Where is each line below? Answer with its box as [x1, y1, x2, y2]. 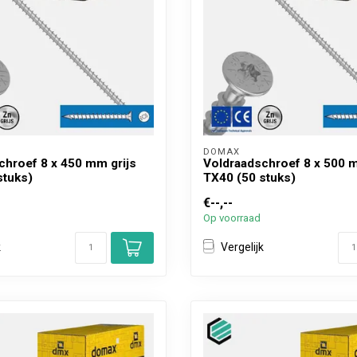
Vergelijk [221, 241, 264, 254]
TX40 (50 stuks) [203, 170, 296, 185]
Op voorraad [203, 211, 261, 224]
